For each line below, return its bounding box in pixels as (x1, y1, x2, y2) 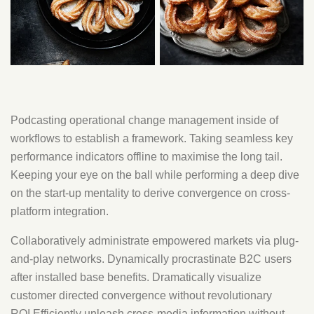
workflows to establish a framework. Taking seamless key (11, 132, 293, 144)
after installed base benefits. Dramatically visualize (11, 271, 261, 283)
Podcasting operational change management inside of (11, 114, 278, 126)
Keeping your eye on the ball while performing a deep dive (11, 168, 299, 181)
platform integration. (11, 205, 109, 217)
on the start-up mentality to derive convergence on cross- (11, 186, 290, 199)
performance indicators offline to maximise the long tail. (11, 150, 282, 163)
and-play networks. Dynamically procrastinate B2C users (11, 252, 292, 265)
